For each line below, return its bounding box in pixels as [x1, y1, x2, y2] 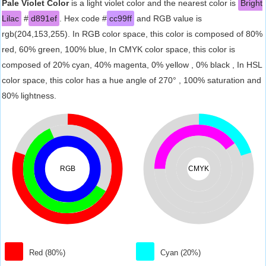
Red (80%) [29, 248, 66, 257]
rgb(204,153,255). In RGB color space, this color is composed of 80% [2, 29, 262, 39]
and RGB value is [134, 14, 202, 23]
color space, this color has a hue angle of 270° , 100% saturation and [2, 75, 261, 85]
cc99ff [109, 14, 132, 23]
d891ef [31, 14, 57, 23]
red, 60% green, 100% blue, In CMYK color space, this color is [2, 45, 235, 54]
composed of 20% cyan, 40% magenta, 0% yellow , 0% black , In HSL [2, 60, 262, 69]
